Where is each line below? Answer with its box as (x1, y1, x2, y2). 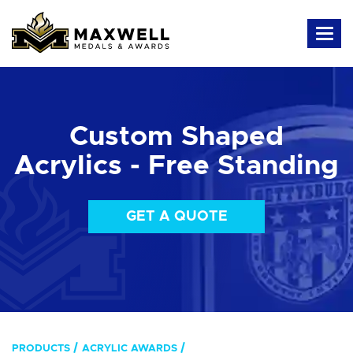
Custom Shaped (69, 122, 284, 150)
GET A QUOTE (125, 209, 228, 224)
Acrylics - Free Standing (14, 151, 339, 180)
